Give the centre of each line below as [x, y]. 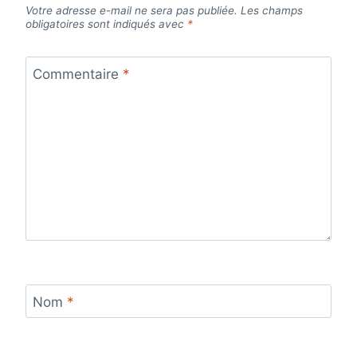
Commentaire [77, 74]
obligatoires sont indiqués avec [106, 24]
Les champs [272, 10]
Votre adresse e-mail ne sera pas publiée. [131, 10]
